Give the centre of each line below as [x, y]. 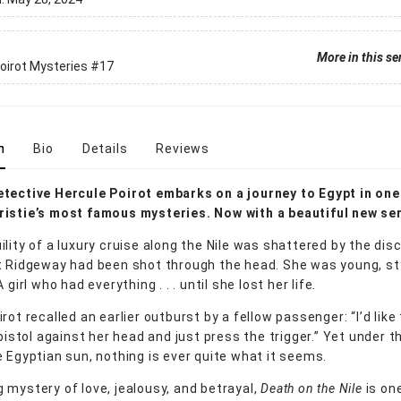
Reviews [183, 149]
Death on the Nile [311, 388]
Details [105, 149]
